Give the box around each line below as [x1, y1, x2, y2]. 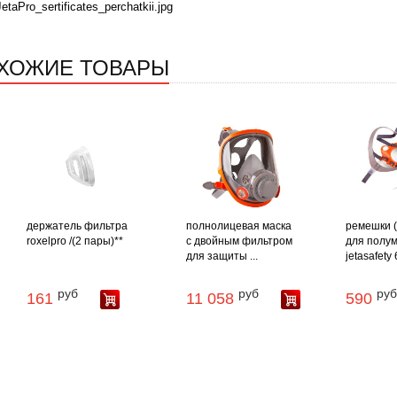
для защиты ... [185, 250, 258, 263]
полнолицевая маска [185, 220, 292, 233]
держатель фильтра [26, 220, 128, 233]
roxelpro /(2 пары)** [26, 235, 123, 248]
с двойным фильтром [185, 235, 292, 248]
